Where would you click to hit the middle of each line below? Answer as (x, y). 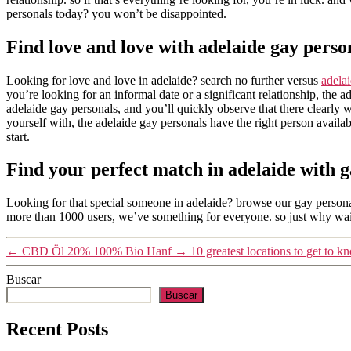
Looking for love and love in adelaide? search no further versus (164, 80)
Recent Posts (57, 329)
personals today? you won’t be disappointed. (116, 13)
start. (18, 136)
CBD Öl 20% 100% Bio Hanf (97, 251)
